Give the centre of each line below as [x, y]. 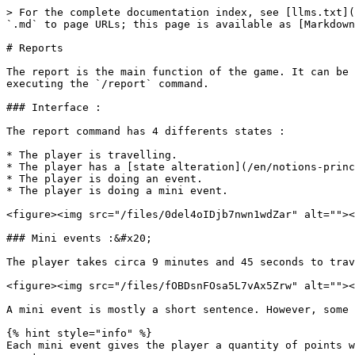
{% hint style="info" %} [79, 333]
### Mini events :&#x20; [79, 238]
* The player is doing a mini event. [117, 191]
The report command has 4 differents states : [146, 131]
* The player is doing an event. [105, 179]
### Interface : [54, 107]
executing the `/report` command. [108, 84]
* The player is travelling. [92, 155]
